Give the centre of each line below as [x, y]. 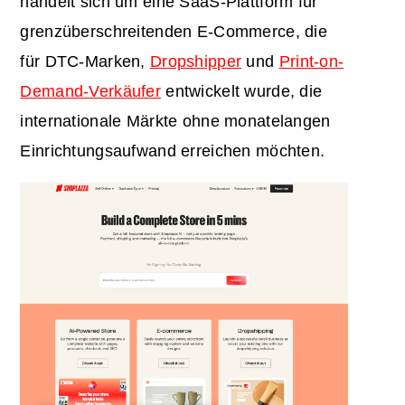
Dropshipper [196, 62]
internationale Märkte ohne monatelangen [175, 122]
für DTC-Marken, [85, 62]
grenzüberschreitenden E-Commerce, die [174, 32]
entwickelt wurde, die [242, 92]
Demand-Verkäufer [91, 92]
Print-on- [311, 62]
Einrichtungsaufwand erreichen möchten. [173, 151]
